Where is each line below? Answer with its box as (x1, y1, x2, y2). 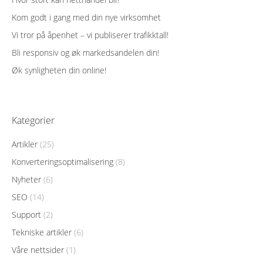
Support (12, 209, 41, 220)
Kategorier (12, 114, 55, 127)
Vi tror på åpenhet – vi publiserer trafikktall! (12, 29, 168, 41)
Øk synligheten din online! (12, 65, 106, 76)
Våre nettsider (12, 244, 64, 255)
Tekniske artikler (12, 227, 72, 238)
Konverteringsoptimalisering (12, 156, 113, 167)
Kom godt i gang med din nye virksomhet (12, 12, 161, 23)
